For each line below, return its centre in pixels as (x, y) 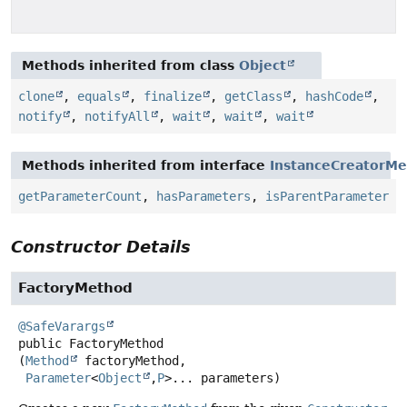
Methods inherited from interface (146, 165)
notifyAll (117, 116)
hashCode (334, 96)
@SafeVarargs (62, 326)
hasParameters (203, 196)
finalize (173, 96)
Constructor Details (101, 246)
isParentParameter (327, 196)
